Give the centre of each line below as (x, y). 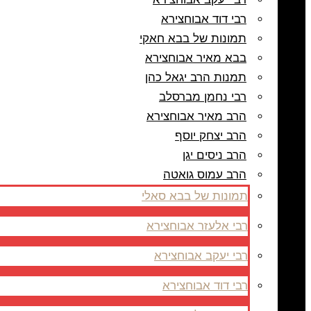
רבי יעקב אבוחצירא (201, 256)
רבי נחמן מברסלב (203, 97)
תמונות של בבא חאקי (193, 39)
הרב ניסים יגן (215, 155)
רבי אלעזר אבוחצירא (197, 226)
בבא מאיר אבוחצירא (196, 58)
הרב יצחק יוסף (211, 136)
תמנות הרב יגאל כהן (196, 77)
